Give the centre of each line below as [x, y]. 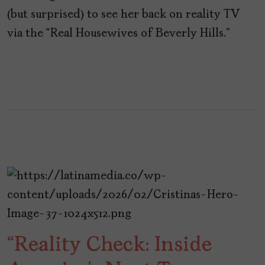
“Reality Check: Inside [109, 246]
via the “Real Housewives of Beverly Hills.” [119, 34]
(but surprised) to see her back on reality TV [124, 15]
